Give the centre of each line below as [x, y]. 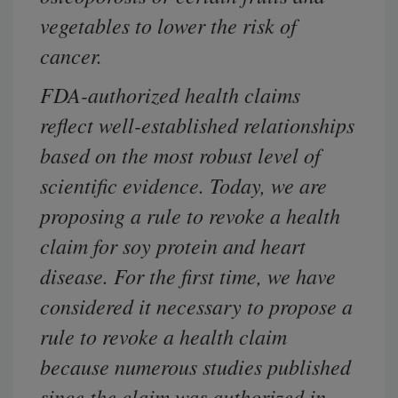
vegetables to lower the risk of [168, 25]
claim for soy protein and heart [173, 246]
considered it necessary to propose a [196, 306]
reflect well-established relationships [197, 125]
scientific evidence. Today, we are [183, 185]
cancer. [71, 56]
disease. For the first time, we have [188, 276]
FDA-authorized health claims [170, 95]
